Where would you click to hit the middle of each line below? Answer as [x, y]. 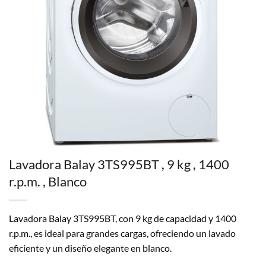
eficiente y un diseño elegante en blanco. [90, 248]
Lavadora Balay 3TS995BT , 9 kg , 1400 [119, 164]
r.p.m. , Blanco [48, 182]
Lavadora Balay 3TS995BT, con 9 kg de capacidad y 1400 [123, 218]
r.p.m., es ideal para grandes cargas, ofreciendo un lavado [122, 233]
